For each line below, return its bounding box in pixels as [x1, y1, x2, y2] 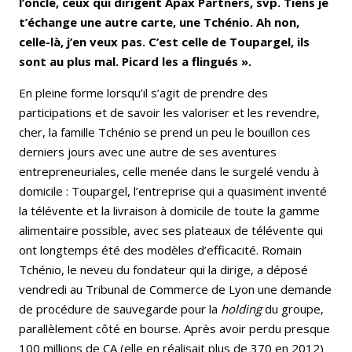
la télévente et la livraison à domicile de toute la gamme [19, 202, 320, 218]
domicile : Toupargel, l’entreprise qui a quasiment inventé [19, 182, 327, 199]
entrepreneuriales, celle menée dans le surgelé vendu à [19, 163, 319, 179]
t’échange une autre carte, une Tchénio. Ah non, [19, 13, 299, 30]
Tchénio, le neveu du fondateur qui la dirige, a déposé [19, 261, 308, 277]
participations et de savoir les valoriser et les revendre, [19, 104, 320, 120]
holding [221, 300, 265, 317]
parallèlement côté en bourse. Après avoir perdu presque [19, 320, 330, 336]
